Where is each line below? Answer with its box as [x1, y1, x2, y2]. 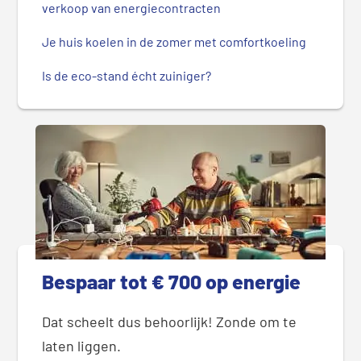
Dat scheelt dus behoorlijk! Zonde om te [42, 312, 297, 330]
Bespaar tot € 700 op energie [42, 268, 301, 293]
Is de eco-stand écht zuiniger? [42, 67, 212, 83]
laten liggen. [42, 336, 122, 355]
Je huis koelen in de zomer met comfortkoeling [42, 33, 307, 49]
